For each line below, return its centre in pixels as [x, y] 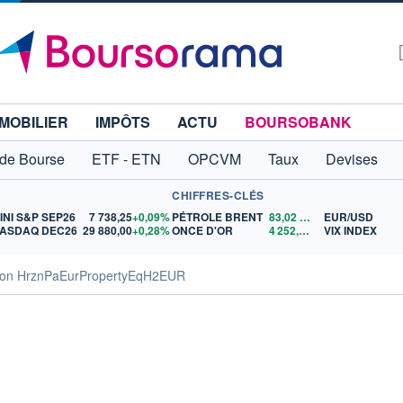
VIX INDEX [351, 230]
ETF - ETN [126, 159]
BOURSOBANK [298, 122]
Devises [352, 159]
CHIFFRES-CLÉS [218, 195]
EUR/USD [349, 217]
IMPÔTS [123, 122]
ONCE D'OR [203, 230]
